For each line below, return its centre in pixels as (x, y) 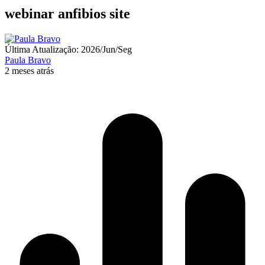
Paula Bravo (28, 60)
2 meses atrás (29, 70)
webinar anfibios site (67, 13)
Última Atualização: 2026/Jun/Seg (68, 49)
